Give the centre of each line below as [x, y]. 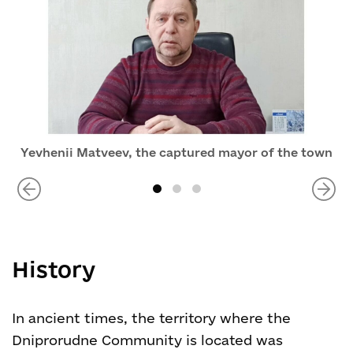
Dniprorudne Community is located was [147, 340]
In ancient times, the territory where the [151, 318]
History [54, 269]
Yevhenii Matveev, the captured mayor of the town [176, 152]
